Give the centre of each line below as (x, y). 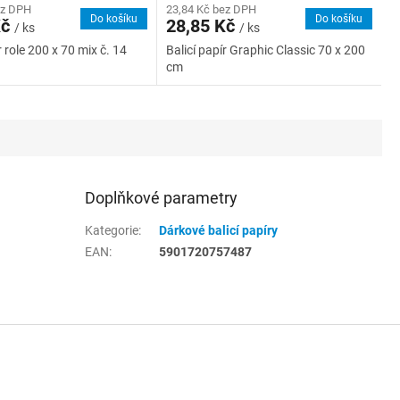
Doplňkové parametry (162, 198)
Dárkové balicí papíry (219, 231)
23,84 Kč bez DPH (211, 10)
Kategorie (112, 231)
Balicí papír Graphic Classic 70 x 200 (265, 50)
